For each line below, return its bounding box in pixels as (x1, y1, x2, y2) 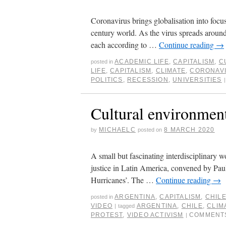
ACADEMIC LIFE (115, 58, 169, 65)
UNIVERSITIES (173, 76, 222, 83)
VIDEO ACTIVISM (127, 211, 184, 218)
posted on (138, 126, 162, 133)
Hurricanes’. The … (91, 174, 156, 185)
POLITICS (91, 76, 123, 83)
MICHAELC (99, 126, 136, 133)
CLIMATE (155, 67, 186, 74)
